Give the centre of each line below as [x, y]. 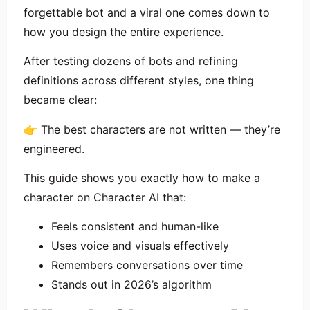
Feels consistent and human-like [135, 227]
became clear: [60, 100]
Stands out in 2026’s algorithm [131, 285]
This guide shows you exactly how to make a [142, 177]
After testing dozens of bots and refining [131, 61]
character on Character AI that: [105, 197]
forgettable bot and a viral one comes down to [147, 12]
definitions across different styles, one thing [139, 81]
